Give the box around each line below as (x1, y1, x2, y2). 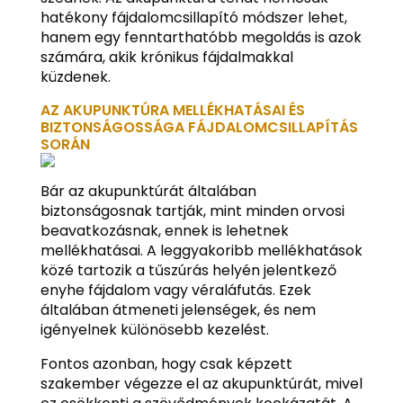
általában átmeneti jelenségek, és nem (40, 300, 316, 320)
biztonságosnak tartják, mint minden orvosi (40, 201, 345, 221)
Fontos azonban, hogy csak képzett (40, 354, 292, 374)
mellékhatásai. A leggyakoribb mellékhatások (40, 240, 363, 261)
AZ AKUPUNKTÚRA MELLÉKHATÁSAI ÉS (40, 100, 305, 121)
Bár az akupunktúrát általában (40, 181, 256, 201)
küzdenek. (40, 67, 111, 87)
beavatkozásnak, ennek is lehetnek (40, 220, 289, 241)
